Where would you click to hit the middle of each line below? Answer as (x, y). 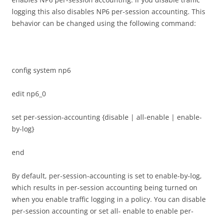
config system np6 (41, 70)
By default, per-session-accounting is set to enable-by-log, (107, 175)
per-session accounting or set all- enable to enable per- (103, 211)
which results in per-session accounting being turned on (105, 187)
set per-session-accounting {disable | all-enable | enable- (107, 117)
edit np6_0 (29, 93)
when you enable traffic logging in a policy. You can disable (109, 199)
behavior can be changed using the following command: (104, 23)
